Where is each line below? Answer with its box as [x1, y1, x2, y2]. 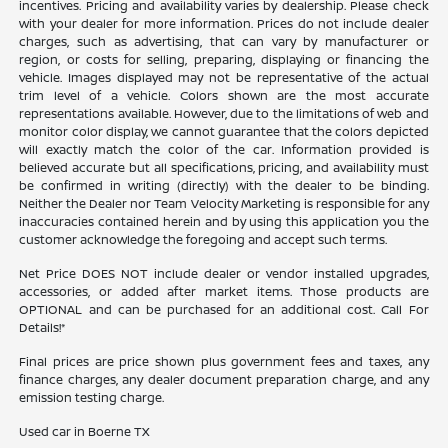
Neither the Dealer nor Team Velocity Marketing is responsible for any [19, 195, 429, 213]
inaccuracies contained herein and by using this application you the [19, 213, 429, 231]
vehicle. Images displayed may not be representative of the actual [19, 69, 429, 87]
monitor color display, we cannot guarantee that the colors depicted [19, 123, 429, 141]
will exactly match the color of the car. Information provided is [19, 141, 429, 159]
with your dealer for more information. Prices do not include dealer [19, 15, 429, 33]
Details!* [19, 319, 67, 337]
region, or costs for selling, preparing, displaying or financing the [19, 51, 429, 69]
